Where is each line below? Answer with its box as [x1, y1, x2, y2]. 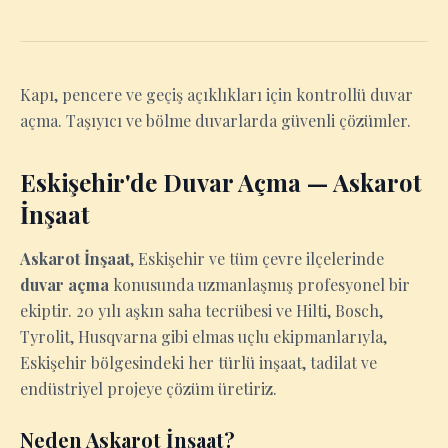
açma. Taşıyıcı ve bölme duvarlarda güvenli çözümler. [20, 110, 411, 131]
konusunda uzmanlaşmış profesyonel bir [109, 274, 410, 295]
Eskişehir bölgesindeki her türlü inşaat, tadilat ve [20, 352, 377, 373]
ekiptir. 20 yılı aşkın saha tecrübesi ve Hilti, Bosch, [20, 300, 383, 321]
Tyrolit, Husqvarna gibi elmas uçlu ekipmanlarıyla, [20, 326, 387, 347]
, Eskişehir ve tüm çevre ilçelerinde [130, 248, 384, 269]
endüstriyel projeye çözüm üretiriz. [20, 378, 277, 399]
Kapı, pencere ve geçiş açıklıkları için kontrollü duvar [20, 84, 413, 105]
